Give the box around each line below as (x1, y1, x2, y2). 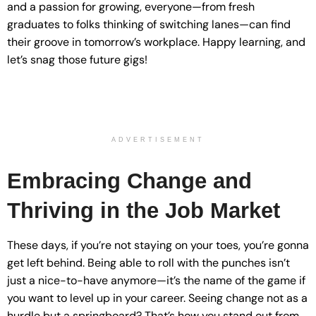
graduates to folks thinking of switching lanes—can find (7, 16, 291, 32)
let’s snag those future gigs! (7, 51, 147, 67)
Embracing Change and (7, 168, 252, 193)
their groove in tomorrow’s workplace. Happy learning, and (7, 34, 305, 49)
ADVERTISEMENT (111, 135, 205, 143)
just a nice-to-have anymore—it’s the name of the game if (7, 273, 305, 288)
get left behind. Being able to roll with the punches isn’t (7, 255, 290, 271)
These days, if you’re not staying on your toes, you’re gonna (7, 238, 309, 253)
